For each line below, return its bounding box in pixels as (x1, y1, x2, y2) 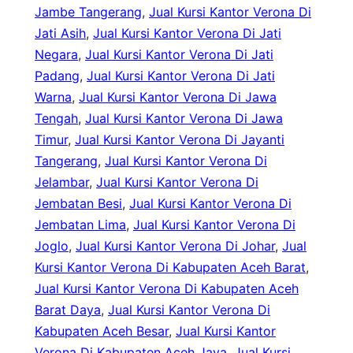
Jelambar (35, 174, 89, 191)
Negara (35, 46, 78, 63)
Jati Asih (35, 25, 86, 42)
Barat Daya (35, 302, 101, 318)
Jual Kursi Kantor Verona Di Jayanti (75, 132, 284, 148)
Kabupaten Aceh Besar (35, 323, 169, 340)
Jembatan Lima (35, 217, 126, 233)
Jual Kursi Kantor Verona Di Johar (76, 238, 275, 255)
